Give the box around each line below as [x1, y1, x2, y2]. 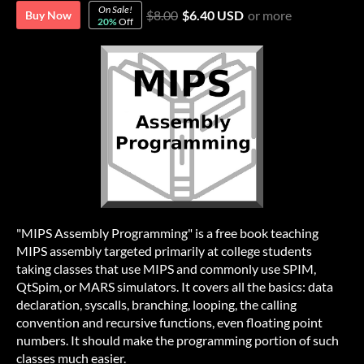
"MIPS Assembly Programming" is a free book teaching [16, 225, 318, 240]
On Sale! [98, 2, 132, 15]
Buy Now [25, 8, 71, 22]
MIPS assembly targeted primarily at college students [16, 243, 312, 258]
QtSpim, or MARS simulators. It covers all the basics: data [16, 279, 333, 294]
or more [248, 7, 292, 23]
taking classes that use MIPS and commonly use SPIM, [16, 261, 316, 276]
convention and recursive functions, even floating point [16, 314, 323, 330]
